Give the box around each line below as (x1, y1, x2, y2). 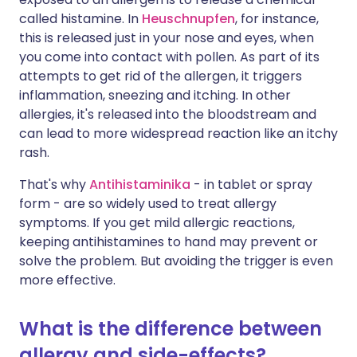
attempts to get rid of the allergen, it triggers (19, 67, 302, 85)
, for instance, (235, 10, 319, 28)
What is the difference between (19, 316, 322, 342)
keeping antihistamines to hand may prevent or (19, 233, 318, 251)
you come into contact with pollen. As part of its (19, 48, 320, 66)
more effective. (19, 271, 116, 289)
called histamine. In (19, 10, 142, 28)
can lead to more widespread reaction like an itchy (19, 124, 338, 143)
